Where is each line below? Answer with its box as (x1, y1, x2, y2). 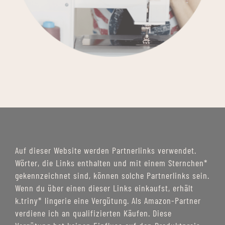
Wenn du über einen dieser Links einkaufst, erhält (15, 182, 193, 194)
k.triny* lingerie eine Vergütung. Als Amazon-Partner (15, 195, 201, 206)
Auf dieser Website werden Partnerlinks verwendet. (15, 145, 196, 156)
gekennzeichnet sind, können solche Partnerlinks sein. (15, 170, 209, 181)
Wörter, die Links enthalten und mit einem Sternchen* (15, 157, 208, 169)
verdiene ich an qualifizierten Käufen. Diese (15, 207, 172, 219)
